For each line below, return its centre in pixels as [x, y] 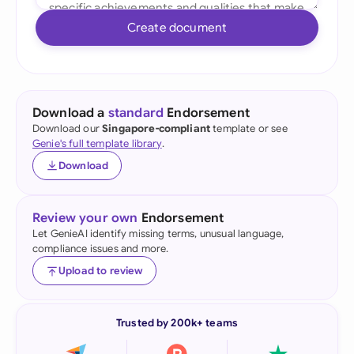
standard [136, 113]
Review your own [85, 218]
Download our [68, 128]
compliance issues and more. [101, 249]
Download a [70, 113]
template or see [249, 128]
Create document [177, 27]
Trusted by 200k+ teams [177, 323]
